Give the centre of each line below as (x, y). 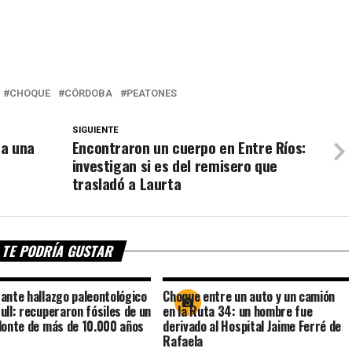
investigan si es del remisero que (175, 166)
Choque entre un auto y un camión (249, 297)
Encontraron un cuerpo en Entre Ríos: (189, 148)
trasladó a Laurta (126, 184)
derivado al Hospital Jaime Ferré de (252, 326)
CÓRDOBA (88, 93)
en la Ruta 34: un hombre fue (238, 312)
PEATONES (152, 93)
